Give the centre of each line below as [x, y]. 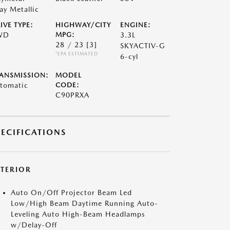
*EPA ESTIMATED [76, 54]
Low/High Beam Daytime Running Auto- [84, 203]
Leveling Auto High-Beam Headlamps [78, 214]
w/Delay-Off [34, 225]
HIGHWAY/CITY [83, 25]
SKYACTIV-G [143, 46]
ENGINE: [136, 25]
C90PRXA [72, 95]
